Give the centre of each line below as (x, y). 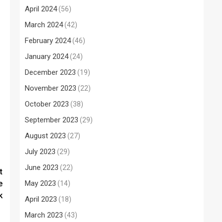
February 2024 (48, 41)
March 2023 (44, 215)
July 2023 (40, 152)
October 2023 (47, 104)
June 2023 (42, 167)
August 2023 (45, 136)
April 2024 (41, 9)
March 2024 (44, 25)
